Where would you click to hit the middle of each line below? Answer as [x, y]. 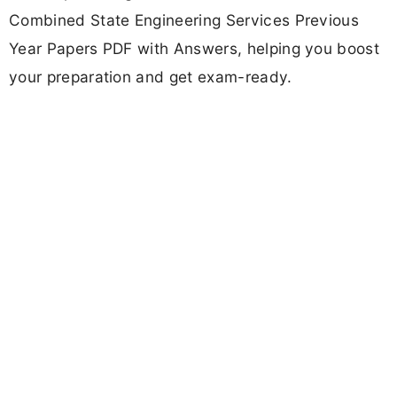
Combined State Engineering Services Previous [184, 20]
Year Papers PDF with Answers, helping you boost [195, 49]
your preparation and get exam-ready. [151, 77]
